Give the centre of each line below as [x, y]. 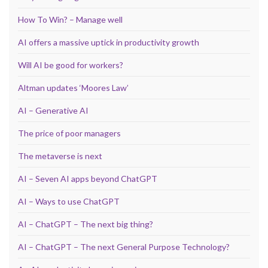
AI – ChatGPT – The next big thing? [86, 224]
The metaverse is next [60, 156]
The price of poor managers [69, 133]
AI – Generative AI [53, 110]
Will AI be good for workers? [71, 65]
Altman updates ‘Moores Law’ [73, 87]
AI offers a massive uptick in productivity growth [109, 42]
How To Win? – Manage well [70, 19]
